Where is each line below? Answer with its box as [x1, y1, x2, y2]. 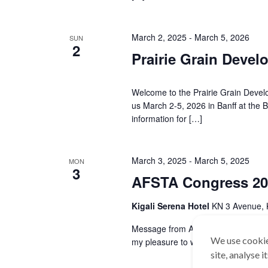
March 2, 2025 [131, 31, 187, 43]
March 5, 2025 [194, 154, 249, 166]
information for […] [131, 112, 202, 124]
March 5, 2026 [194, 31, 249, 43]
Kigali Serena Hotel [131, 200, 212, 212]
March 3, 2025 [131, 154, 187, 166]
